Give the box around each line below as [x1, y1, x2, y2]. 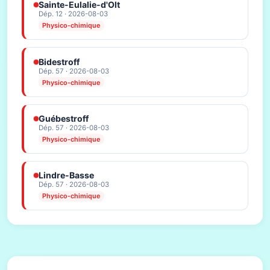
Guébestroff [39, 113, 89, 124]
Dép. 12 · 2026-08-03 [39, 10, 108, 19]
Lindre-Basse [39, 170, 94, 181]
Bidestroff [39, 56, 80, 67]
